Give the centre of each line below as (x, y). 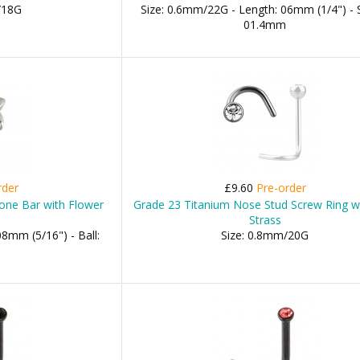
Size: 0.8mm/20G (265, 235)
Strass (265, 220)
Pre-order (281, 188)
